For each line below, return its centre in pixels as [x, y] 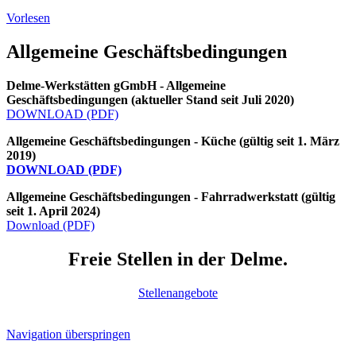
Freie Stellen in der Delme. [178, 259]
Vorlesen [28, 18]
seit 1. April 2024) [53, 211]
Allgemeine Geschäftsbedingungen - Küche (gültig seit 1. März [173, 141]
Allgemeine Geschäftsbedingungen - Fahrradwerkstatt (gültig [171, 196]
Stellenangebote [178, 292]
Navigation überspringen [68, 334]
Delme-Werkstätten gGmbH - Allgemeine [116, 85]
